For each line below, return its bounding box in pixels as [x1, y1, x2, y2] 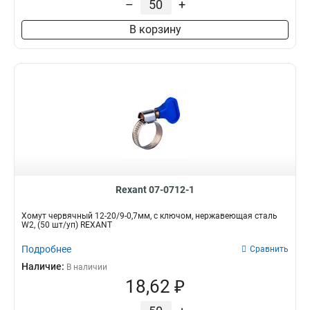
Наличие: [21, 261, 66, 272]
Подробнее [21, 244, 71, 255]
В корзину [129, 23, 181, 36]
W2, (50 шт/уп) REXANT [21, 220, 112, 230]
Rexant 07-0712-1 [116, 184, 194, 195]
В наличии [66, 262, 107, 272]
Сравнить [250, 244, 289, 254]
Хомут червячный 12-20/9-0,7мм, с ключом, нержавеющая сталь [21, 211, 277, 221]
